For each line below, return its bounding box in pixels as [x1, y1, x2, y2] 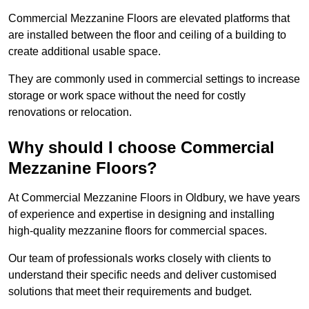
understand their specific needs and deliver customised [8, 269, 277, 281]
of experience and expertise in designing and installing [8, 208, 275, 221]
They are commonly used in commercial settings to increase [8, 73, 300, 86]
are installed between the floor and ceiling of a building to [8, 29, 286, 41]
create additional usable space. [8, 46, 161, 58]
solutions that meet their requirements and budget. [8, 286, 252, 298]
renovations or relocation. [8, 106, 132, 119]
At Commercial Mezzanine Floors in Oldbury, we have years [8, 192, 300, 204]
